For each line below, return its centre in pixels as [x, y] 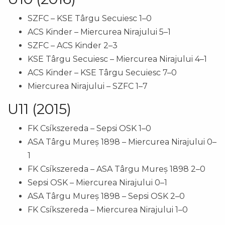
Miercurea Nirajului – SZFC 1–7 [88, 86]
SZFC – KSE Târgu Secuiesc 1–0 [90, 19]
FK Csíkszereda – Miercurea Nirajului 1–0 [108, 210]
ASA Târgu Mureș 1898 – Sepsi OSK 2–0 [106, 196]
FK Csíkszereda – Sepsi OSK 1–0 [89, 129]
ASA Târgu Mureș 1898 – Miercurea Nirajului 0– [122, 142]
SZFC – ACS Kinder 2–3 [73, 46]
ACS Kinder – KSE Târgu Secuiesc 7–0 [102, 73]
